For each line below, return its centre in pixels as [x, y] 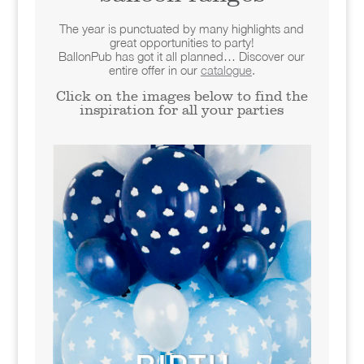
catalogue [226, 70]
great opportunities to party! [182, 42]
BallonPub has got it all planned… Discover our [182, 56]
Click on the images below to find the [182, 96]
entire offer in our [154, 70]
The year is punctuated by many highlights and [182, 28]
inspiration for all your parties [182, 110]
